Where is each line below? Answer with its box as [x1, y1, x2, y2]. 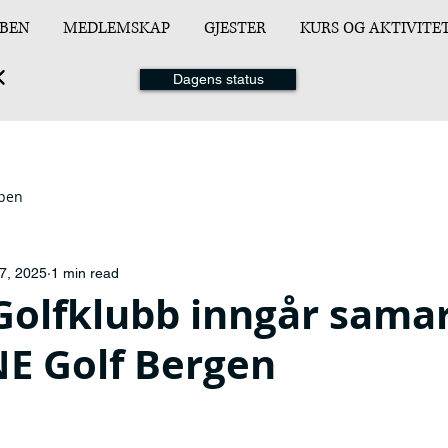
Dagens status [172, 71, 264, 87]
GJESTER [204, 17, 266, 39]
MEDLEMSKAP [63, 17, 170, 39]
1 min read [51, 264, 119, 281]
